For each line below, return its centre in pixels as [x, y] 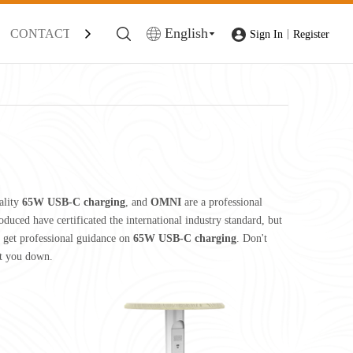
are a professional [222, 202]
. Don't [252, 238]
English [186, 33]
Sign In [266, 34]
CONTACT [41, 33]
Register [311, 34]
